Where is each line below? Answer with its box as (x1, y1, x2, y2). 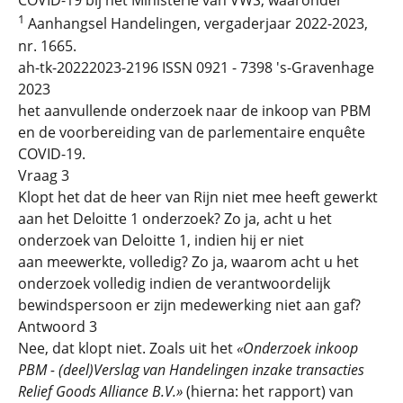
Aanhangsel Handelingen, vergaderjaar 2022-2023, (24, 13, 368, 34)
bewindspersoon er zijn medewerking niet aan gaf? (18, 294, 361, 315)
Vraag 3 (18, 165, 69, 185)
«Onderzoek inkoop (237, 337, 358, 358)
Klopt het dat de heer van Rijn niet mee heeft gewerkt (18, 186, 378, 207)
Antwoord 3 (18, 316, 97, 336)
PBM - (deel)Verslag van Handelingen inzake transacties (18, 359, 364, 380)
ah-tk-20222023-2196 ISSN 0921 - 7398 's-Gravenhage (18, 57, 374, 77)
